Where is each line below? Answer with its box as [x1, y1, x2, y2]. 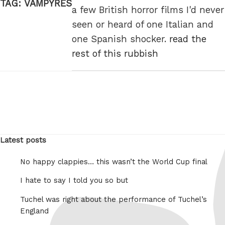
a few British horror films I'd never [72, 5, 224, 16]
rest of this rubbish [72, 48, 158, 59]
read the [169, 34, 206, 45]
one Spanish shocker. [72, 34, 169, 45]
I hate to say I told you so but [20, 176, 128, 185]
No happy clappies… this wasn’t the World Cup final [20, 157, 207, 166]
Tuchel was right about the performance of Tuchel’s [20, 195, 207, 204]
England [20, 206, 49, 216]
